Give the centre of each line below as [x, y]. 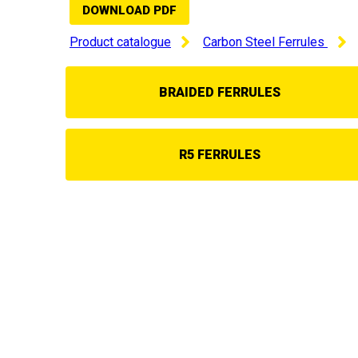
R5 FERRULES [219, 154]
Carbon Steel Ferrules [265, 42]
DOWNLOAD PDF [129, 10]
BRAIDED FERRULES [219, 92]
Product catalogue [120, 42]
